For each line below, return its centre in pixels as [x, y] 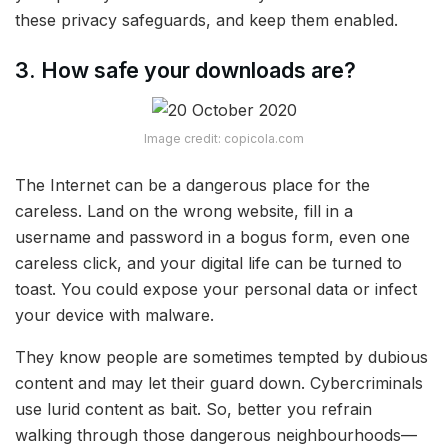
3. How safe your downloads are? [185, 69]
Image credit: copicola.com [224, 139]
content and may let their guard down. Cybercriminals [219, 383]
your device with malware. [114, 315]
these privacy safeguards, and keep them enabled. [206, 20]
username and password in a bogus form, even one [212, 237]
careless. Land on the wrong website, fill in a [184, 211]
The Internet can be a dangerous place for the [192, 185]
